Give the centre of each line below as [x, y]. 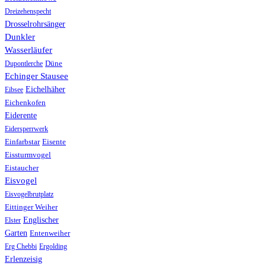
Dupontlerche [24, 64]
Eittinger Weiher [31, 208]
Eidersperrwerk [26, 129]
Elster [13, 221]
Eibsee [14, 90]
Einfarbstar [22, 142]
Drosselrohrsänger [35, 24]
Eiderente [21, 115]
